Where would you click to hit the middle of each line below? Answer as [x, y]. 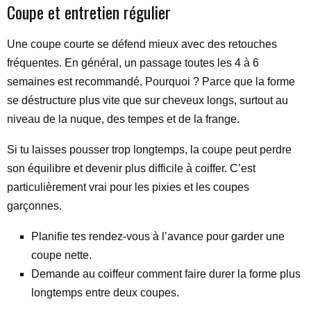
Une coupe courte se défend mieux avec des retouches [142, 44]
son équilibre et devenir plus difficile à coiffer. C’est [131, 168]
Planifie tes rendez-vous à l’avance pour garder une [158, 236]
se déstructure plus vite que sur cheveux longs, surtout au [148, 100]
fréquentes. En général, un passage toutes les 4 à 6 [133, 62]
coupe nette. [61, 255]
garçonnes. [34, 205]
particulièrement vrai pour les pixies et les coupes [128, 187]
